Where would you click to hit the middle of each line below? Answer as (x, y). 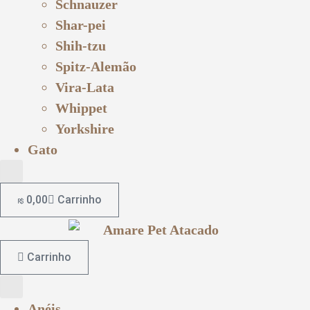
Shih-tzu (81, 45)
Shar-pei (81, 25)
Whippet (81, 108)
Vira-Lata (85, 87)
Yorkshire (85, 128)
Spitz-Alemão (96, 66)
